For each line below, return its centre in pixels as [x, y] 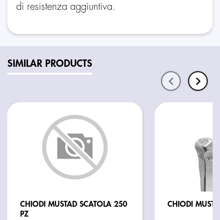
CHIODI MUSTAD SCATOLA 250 [74, 204]
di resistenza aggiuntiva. [66, 6]
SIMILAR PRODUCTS [50, 63]
